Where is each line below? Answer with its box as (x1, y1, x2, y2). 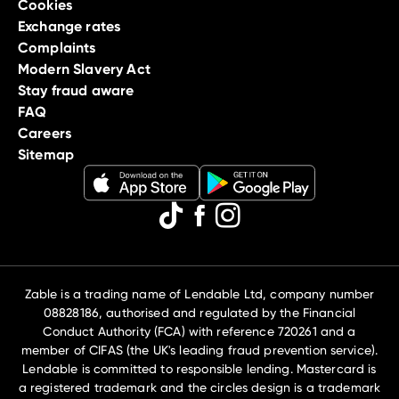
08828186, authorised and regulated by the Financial (43, 305, 356, 320)
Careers (18, 124, 72, 142)
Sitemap (18, 145, 75, 163)
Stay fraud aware (18, 81, 134, 99)
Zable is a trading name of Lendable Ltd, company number (24, 286, 375, 301)
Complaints (18, 38, 96, 56)
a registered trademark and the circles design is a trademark (18, 379, 381, 395)
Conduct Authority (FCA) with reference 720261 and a (43, 323, 356, 338)
